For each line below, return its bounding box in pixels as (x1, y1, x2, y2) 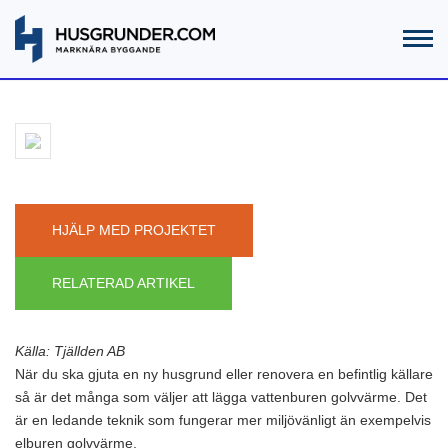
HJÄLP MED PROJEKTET (52, 222, 216, 239)
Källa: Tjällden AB (15, 343, 125, 360)
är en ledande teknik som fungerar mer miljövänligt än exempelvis (15, 412, 431, 429)
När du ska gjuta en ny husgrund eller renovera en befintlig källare (15, 366, 433, 383)
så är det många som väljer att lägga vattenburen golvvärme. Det (15, 389, 427, 406)
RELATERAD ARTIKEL (52, 275, 195, 292)
